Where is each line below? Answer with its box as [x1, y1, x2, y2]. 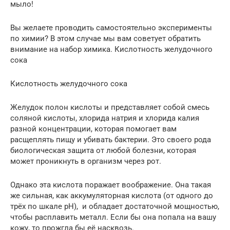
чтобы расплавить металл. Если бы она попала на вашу [10, 213, 216, 222]
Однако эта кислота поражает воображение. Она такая [10, 180, 211, 189]
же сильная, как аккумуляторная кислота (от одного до [10, 191, 213, 200]
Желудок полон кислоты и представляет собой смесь [10, 103, 209, 112]
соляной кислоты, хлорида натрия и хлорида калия [10, 113, 199, 123]
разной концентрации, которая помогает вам [10, 124, 177, 133]
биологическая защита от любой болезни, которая [10, 146, 196, 155]
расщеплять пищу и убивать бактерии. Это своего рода [10, 135, 211, 144]
